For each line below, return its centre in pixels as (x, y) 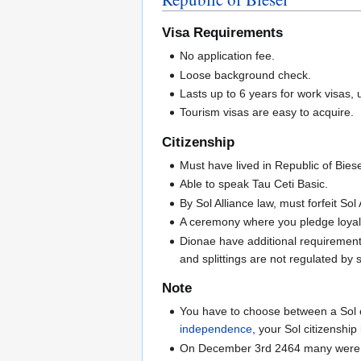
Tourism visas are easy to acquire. (267, 112)
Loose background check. (246, 75)
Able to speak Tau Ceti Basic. (254, 184)
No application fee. (228, 56)
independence (216, 329)
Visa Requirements (222, 33)
